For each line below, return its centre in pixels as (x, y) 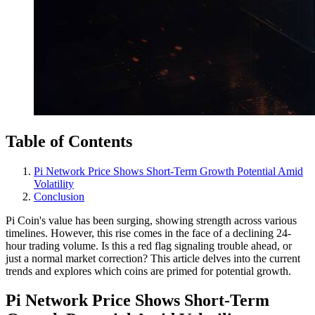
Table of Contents (69, 141)
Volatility (54, 184)
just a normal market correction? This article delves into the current (153, 258)
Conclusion (59, 196)
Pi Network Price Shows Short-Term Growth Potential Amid (168, 171)
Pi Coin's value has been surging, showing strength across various (151, 220)
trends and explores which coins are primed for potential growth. (148, 271)
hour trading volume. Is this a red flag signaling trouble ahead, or (149, 245)
